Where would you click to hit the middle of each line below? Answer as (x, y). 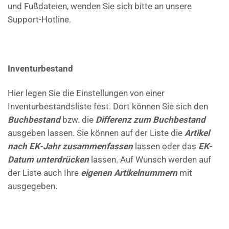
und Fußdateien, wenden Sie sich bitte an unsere (100, 6)
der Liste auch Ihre (44, 173)
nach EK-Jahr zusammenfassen (70, 146)
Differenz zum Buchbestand (151, 120)
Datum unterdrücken (48, 160)
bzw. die (78, 120)
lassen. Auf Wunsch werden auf (150, 160)
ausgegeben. (32, 186)
